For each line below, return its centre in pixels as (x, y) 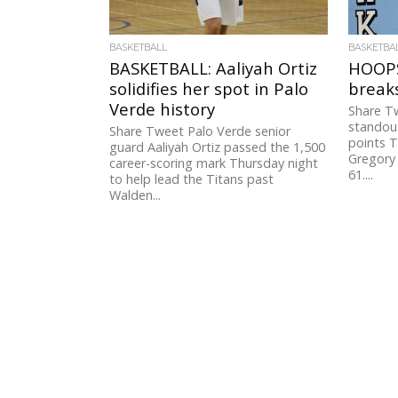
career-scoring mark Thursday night (214, 163)
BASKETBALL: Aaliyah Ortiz (214, 68)
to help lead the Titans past (192, 179)
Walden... (135, 195)
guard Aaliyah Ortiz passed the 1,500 (218, 147)
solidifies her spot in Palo (209, 89)
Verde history (163, 109)
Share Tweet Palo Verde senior (200, 131)
